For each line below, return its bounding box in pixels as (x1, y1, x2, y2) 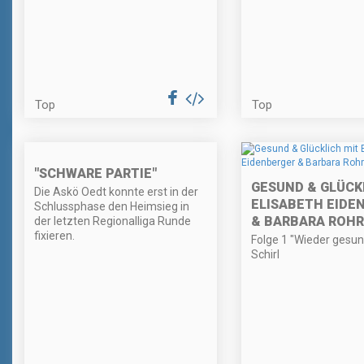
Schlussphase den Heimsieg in (34, 200, 189, 214)
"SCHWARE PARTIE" (34, 166, 157, 182)
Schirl (250, 248, 279, 262)
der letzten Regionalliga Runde (34, 214, 191, 228)
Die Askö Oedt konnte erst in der (34, 185, 198, 199)
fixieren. (34, 229, 75, 243)
